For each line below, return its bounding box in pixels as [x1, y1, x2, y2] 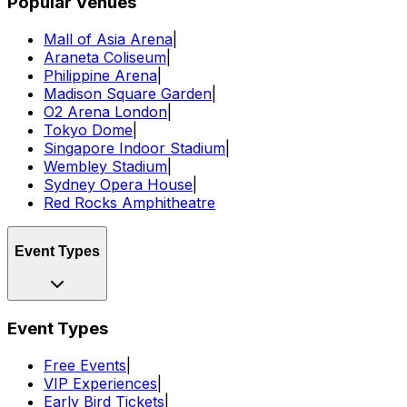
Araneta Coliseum [44, 48, 166, 66]
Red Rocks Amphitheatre [44, 194, 215, 212]
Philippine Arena [44, 66, 157, 84]
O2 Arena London [44, 103, 167, 121]
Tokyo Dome [44, 121, 133, 139]
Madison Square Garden [44, 84, 212, 103]
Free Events [44, 355, 126, 374]
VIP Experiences [44, 373, 157, 392]
